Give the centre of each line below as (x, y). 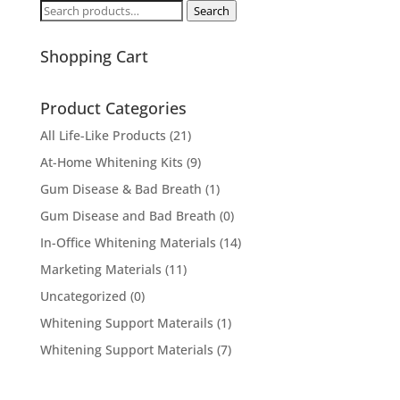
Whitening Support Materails (126, 323)
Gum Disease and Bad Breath (128, 216)
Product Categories (113, 108)
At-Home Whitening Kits (111, 162)
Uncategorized (83, 296)
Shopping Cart (94, 56)
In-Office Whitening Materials (128, 242)
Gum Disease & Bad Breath (121, 189)
